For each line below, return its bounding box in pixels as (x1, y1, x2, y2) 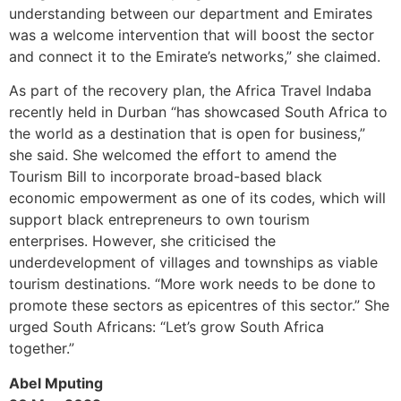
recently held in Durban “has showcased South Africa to (9, 103, 388, 122)
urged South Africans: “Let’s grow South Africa (9, 318, 324, 337)
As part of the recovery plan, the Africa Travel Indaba (9, 81, 371, 100)
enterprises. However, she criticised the (9, 232, 276, 251)
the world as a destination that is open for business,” (9, 124, 365, 143)
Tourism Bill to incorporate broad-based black (9, 167, 322, 186)
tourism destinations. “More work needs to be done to (9, 275, 376, 294)
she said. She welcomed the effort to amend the (9, 146, 337, 165)
